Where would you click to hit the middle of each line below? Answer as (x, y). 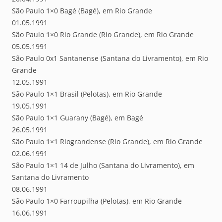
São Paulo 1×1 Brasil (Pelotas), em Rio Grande (87, 94)
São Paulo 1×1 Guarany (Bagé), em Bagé (78, 118)
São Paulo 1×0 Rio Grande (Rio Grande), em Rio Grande (103, 35)
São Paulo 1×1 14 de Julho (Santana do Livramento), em (103, 166)
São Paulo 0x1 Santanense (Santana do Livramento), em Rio (110, 58)
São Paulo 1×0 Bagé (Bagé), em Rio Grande (82, 11)
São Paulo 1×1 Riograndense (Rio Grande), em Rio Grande (107, 142)
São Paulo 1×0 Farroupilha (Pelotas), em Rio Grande (97, 201)
